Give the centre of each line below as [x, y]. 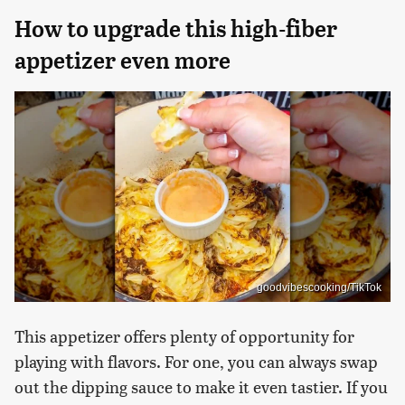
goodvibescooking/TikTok [319, 288]
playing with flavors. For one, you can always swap [196, 362]
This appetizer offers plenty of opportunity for [184, 336]
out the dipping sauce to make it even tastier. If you [201, 387]
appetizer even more [122, 60]
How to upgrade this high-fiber [176, 28]
